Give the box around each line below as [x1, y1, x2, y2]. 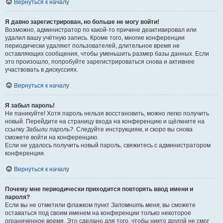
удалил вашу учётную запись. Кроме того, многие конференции [5, 34, 185, 41]
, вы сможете [159, 202, 196, 209]
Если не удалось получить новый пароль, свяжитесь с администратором [5, 142, 211, 149]
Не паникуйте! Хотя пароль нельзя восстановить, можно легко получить [5, 110, 209, 117]
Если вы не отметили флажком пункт [5, 202, 111, 209]
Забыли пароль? [26, 126, 73, 133]
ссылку [5, 126, 26, 133]
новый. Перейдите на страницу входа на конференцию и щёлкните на [5, 118, 205, 125]
